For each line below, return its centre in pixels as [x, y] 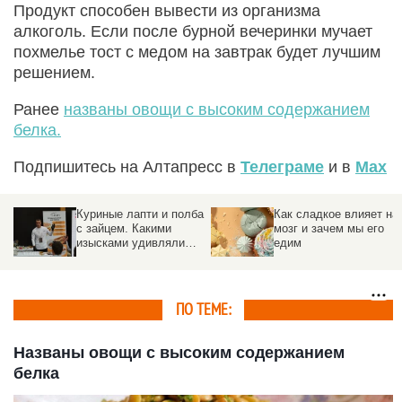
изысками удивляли [131, 242]
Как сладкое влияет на [336, 214]
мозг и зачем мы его [329, 228]
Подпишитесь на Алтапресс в [127, 166]
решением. [54, 72]
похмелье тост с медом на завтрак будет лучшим [197, 52]
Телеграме [282, 166]
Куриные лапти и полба [140, 214]
